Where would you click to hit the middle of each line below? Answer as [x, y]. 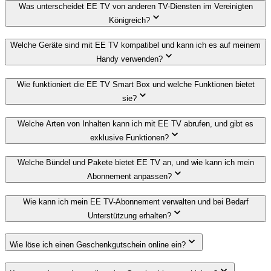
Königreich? [129, 20]
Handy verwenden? [129, 59]
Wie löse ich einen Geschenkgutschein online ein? [98, 244]
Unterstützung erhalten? [129, 216]
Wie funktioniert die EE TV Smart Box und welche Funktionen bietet [135, 84]
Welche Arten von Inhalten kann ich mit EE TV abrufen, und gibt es [135, 123]
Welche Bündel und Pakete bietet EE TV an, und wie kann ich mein [135, 163]
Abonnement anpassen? [129, 177]
